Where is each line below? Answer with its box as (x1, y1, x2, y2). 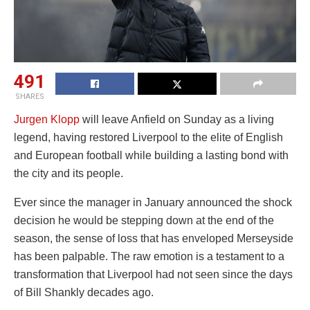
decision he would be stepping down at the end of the (14, 215, 274, 227)
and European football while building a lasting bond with (14, 149, 289, 162)
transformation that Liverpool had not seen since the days (14, 268, 293, 281)
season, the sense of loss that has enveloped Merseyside (14, 232, 293, 245)
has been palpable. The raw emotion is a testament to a (14, 250, 284, 263)
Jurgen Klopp (14, 113, 80, 126)
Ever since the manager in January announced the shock (14, 197, 292, 209)
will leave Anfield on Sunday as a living (80, 113, 274, 126)
